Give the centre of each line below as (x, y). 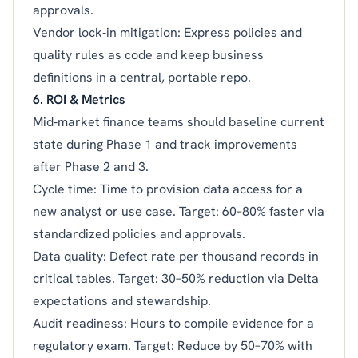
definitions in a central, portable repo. (142, 77)
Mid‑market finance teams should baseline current (179, 121)
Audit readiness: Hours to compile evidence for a (173, 323)
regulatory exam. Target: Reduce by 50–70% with (173, 345)
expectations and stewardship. (122, 300)
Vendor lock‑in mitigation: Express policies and (167, 32)
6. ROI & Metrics (79, 99)
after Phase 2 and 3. (91, 166)
